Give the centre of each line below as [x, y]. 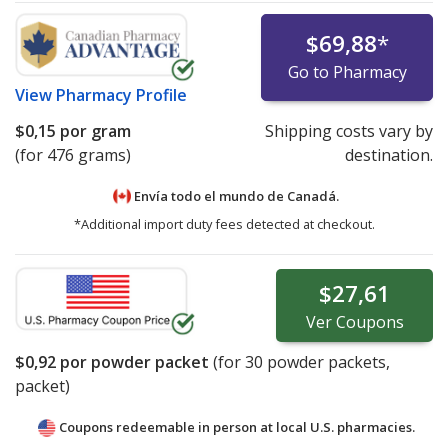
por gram [93, 130]
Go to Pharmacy [347, 71]
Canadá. [313, 195]
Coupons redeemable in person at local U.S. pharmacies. [236, 427]
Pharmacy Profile [121, 94]
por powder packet [132, 362]
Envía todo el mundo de [209, 195]
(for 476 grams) [73, 154]
